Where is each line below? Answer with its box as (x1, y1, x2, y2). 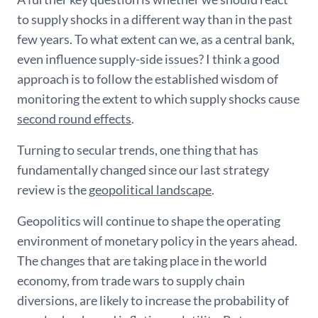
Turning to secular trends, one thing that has (17, 141, 258, 158)
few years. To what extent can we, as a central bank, (17, 31, 295, 47)
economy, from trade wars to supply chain (17, 272, 245, 288)
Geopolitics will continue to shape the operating (17, 212, 280, 229)
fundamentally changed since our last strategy (17, 161, 269, 177)
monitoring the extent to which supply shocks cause (17, 90, 300, 106)
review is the (17, 181, 89, 197)
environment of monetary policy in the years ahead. (17, 232, 297, 248)
